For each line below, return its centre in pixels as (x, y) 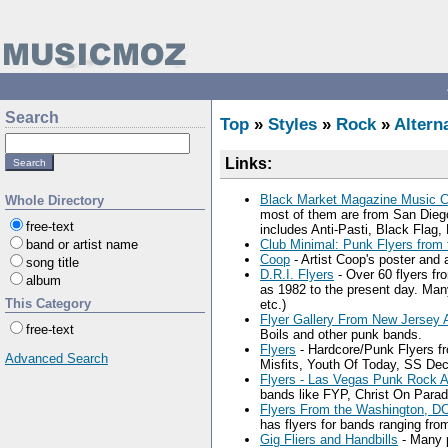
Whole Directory (54, 200)
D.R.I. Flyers (297, 274)
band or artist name (82, 244)
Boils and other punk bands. (341, 334)
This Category (48, 303)
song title (52, 262)
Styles (292, 124)
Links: (248, 163)
